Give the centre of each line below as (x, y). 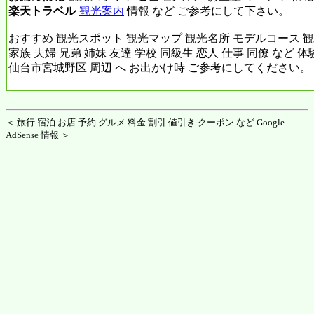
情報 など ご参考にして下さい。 (207, 11)
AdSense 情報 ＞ (38, 135)
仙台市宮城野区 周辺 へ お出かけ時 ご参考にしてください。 (160, 67)
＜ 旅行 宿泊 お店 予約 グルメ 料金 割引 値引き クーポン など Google (145, 122)
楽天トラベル (42, 11)
